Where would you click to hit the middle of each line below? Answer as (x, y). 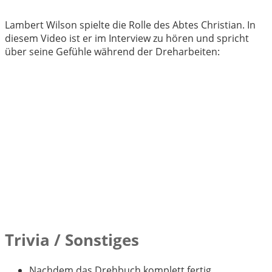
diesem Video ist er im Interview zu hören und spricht (127, 39)
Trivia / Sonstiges (72, 240)
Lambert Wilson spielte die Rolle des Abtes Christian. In (130, 25)
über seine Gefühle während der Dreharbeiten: (112, 52)
